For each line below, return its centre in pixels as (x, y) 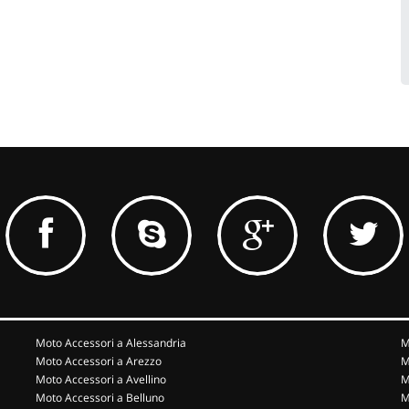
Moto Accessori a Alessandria (111, 343)
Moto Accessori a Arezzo (99, 361)
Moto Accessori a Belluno (100, 398)
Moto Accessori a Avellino (101, 379)
